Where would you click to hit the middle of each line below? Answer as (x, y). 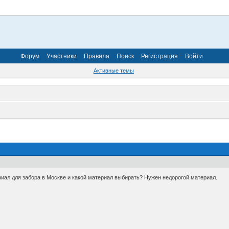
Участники (62, 56)
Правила (97, 56)
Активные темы (113, 71)
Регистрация (159, 56)
